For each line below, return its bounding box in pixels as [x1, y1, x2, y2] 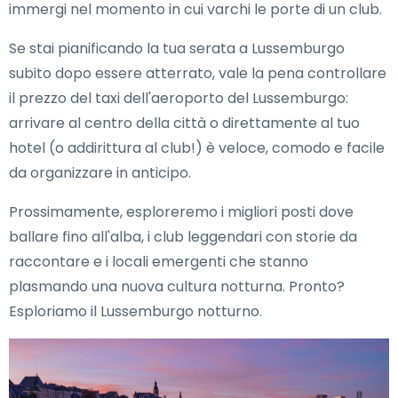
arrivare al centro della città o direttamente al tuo [9, 113, 360, 133]
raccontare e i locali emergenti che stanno [9, 251, 308, 272]
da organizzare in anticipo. [9, 163, 191, 183]
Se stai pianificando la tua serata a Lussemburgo [9, 38, 345, 59]
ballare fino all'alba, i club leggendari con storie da [9, 227, 357, 247]
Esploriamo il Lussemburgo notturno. [9, 301, 262, 322]
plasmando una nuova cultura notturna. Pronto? [9, 276, 345, 297]
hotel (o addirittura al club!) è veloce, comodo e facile [9, 138, 385, 158]
